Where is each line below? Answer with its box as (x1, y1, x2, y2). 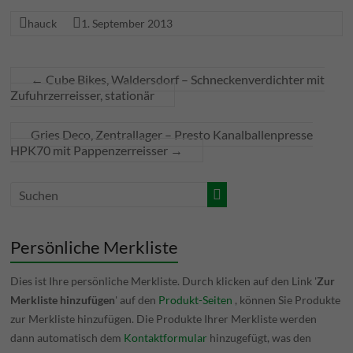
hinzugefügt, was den (207, 331, 312, 344)
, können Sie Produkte (232, 293, 341, 307)
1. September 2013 (81, 17, 173, 30)
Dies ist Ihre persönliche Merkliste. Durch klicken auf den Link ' (10, 274, 318, 288)
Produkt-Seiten (158, 293, 233, 307)
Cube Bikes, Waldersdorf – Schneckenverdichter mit (43, 72, 325, 87)
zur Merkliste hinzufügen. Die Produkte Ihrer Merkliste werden (10, 312, 318, 325)
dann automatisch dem (10, 331, 124, 344)
